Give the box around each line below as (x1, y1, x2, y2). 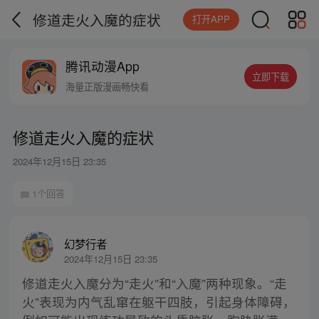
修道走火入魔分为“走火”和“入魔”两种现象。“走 (21, 274, 287, 293)
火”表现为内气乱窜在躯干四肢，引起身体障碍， (21, 293, 296, 311)
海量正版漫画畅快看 (66, 80, 150, 94)
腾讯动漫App (66, 57, 140, 75)
